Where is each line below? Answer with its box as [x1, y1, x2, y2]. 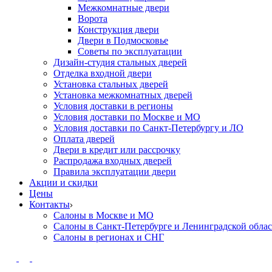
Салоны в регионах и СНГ [53, 232, 164, 242]
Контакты [29, 199, 70, 209]
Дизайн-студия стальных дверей [53, 57, 187, 67]
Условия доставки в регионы [53, 101, 173, 111]
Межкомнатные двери [78, 2, 169, 13]
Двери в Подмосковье [78, 35, 168, 46]
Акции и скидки [29, 177, 98, 188]
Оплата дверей [53, 134, 115, 144]
